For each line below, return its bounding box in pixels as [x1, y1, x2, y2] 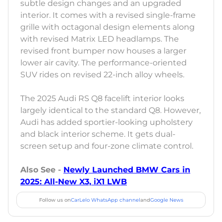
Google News [150, 197, 183, 204]
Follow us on [39, 197, 71, 204]
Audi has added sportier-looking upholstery [20, 117, 193, 127]
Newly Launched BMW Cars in [63, 165, 190, 175]
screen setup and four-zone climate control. [20, 141, 193, 151]
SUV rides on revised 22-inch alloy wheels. [20, 70, 186, 80]
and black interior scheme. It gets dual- [20, 129, 175, 139]
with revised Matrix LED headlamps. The [20, 34, 179, 44]
